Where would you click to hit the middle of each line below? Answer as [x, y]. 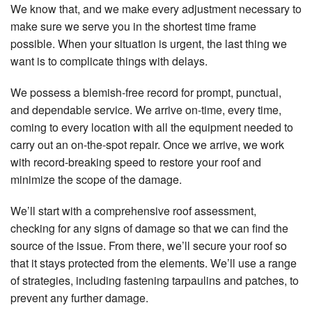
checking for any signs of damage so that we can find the [149, 228]
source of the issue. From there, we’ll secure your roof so [149, 246]
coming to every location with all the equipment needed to [152, 127]
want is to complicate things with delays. [109, 61]
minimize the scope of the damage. [96, 180]
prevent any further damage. [79, 298]
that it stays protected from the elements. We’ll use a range [154, 263]
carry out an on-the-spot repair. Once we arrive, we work [147, 145]
